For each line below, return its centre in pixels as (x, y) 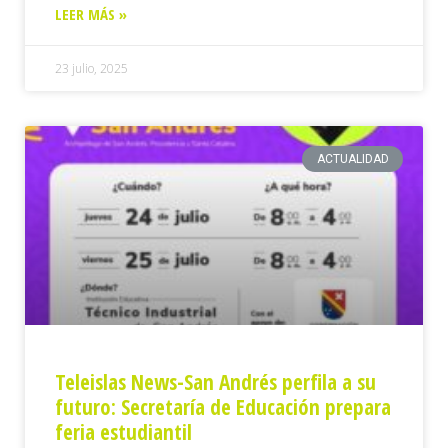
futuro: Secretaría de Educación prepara (223, 406)
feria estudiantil (123, 431)
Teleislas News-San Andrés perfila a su (215, 381)
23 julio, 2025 (91, 68)
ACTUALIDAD (352, 158)
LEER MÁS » (91, 13)
